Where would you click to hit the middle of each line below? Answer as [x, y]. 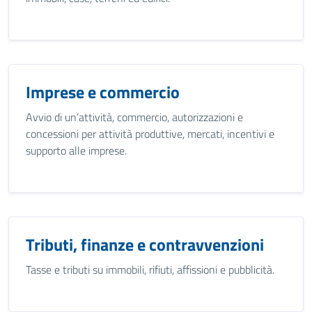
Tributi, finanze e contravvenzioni [145, 244]
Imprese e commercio [103, 92]
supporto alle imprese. [76, 150]
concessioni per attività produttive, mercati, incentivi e [150, 134]
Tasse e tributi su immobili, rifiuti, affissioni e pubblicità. [150, 270]
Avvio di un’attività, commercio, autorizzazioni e [134, 117]
